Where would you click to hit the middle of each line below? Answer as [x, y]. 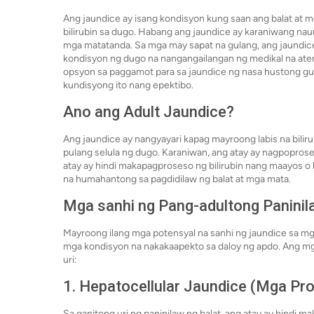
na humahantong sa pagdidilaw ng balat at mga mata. [177, 179]
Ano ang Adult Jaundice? [149, 112]
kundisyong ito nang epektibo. [128, 86]
